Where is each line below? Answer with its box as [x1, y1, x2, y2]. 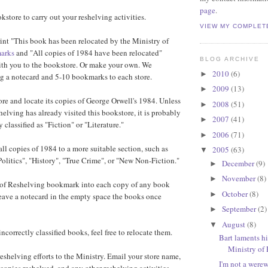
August [221, 218, 247, 230]
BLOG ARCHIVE [200, 56, 260, 63]
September [221, 203, 258, 215]
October [221, 188, 249, 199]
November [221, 173, 257, 184]
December [221, 157, 256, 169]
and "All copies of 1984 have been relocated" [14, 47, 162, 59]
